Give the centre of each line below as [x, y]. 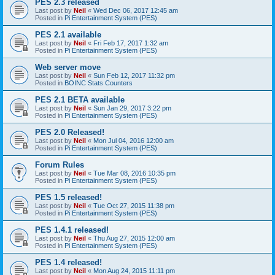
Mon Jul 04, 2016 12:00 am [134, 140]
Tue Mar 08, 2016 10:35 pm [134, 173]
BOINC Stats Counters [99, 83]
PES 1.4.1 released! [72, 230]
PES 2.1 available [68, 34]
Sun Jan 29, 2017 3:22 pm [132, 108]
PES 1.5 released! [68, 197]
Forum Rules [60, 165]
